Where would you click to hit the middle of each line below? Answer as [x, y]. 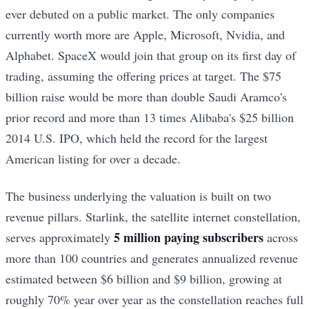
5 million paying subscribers [189, 237]
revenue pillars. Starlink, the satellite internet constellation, [153, 216]
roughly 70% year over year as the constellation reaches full [154, 299]
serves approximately [60, 237]
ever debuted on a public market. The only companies [140, 13]
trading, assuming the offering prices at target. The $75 [143, 76]
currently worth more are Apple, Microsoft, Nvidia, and [145, 34]
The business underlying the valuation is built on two [138, 196]
